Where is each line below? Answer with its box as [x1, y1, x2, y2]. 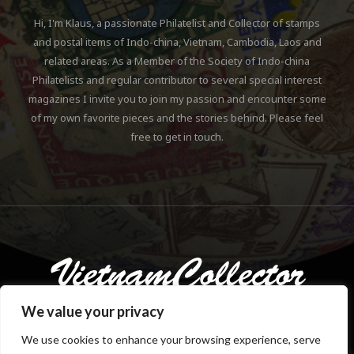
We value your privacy [21, 303, 164, 320]
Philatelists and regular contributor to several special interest [32, 73, 322, 88]
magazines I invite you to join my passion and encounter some [28, 92, 326, 107]
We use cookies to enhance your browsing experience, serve [21, 333, 321, 346]
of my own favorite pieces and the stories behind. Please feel [31, 111, 323, 126]
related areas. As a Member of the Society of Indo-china [44, 54, 310, 69]
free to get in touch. [130, 130, 224, 145]
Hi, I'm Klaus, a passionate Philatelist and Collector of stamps [34, 16, 320, 31]
